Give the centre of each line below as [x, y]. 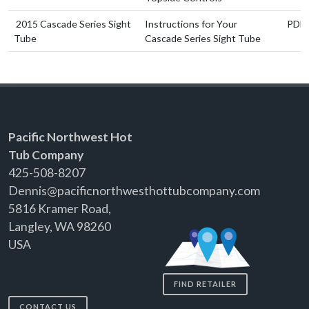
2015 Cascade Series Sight [73, 23]
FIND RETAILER [205, 284]
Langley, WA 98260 [60, 226]
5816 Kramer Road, [60, 208]
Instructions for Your [191, 23]
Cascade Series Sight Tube [203, 38]
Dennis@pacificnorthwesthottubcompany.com [134, 190]
